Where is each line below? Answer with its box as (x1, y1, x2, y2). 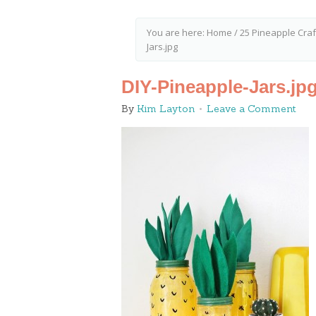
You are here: (147, 26, 207, 39)
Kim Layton (137, 102, 195, 115)
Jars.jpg (147, 40, 178, 53)
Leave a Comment (207, 102, 296, 115)
